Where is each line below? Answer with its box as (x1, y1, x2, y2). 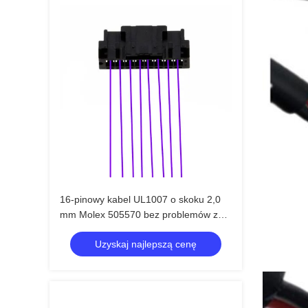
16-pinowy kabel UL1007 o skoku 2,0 (60, 194, 221, 205)
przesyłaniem (60, 224, 118, 235)
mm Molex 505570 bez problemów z (60, 209, 218, 220)
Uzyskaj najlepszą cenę (95, 239, 197, 250)
